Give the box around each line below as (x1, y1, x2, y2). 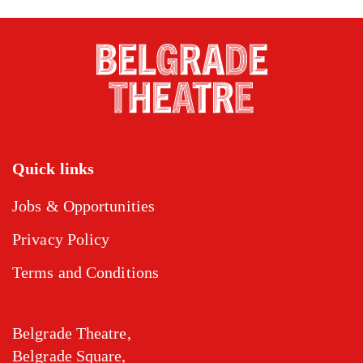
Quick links (12, 159, 95, 177)
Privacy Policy (12, 229, 110, 248)
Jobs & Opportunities (12, 196, 155, 215)
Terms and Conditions (12, 263, 159, 281)
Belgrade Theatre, (12, 323, 131, 342)
